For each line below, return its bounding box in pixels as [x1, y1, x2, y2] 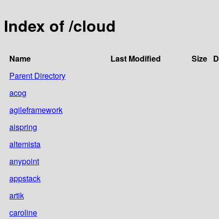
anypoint [9, 155, 39, 167]
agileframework [9, 104, 63, 115]
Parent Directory [9, 69, 66, 81]
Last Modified [110, 52, 161, 64]
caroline [9, 206, 37, 218]
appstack [9, 172, 41, 184]
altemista [9, 138, 41, 150]
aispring [9, 121, 37, 132]
